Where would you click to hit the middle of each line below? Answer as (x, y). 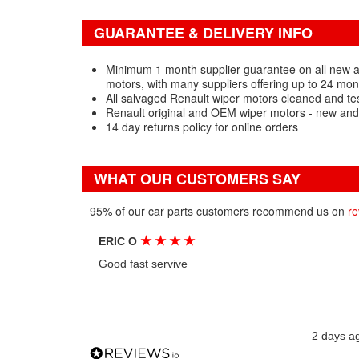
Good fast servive (143, 264)
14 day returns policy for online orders (202, 127)
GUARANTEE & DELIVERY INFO (203, 33)
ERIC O (120, 241)
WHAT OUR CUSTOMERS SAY (197, 179)
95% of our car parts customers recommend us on (219, 211)
